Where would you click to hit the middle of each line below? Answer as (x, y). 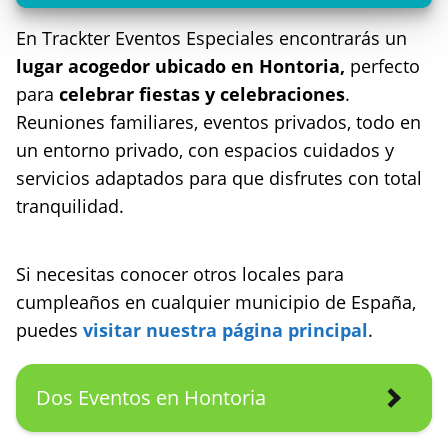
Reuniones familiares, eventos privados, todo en (218, 121)
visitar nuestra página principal (225, 329)
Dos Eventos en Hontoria (151, 397)
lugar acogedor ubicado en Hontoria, (180, 65)
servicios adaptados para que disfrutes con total (219, 177)
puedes (49, 329)
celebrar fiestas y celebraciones (202, 93)
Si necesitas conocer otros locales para (180, 273)
